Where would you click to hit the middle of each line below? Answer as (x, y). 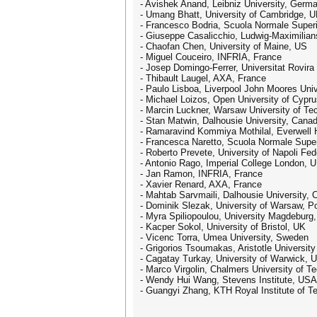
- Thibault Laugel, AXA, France (203, 78)
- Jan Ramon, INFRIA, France (201, 174)
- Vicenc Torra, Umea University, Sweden (224, 237)
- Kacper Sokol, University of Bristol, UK (223, 227)
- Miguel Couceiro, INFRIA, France (211, 57)
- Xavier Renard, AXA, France (201, 184)
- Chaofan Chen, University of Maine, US (224, 46)
